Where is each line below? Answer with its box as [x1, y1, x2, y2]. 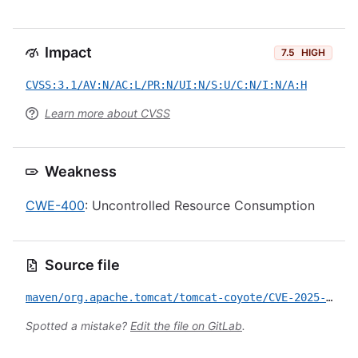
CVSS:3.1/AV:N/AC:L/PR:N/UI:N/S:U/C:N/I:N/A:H [26, 78, 307, 91]
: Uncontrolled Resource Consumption [85, 197, 315, 213]
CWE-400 [26, 197, 85, 213]
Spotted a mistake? [26, 319, 130, 332]
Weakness [45, 163, 117, 180]
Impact [45, 44, 92, 61]
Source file [45, 257, 120, 273]
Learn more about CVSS [45, 106, 170, 120]
